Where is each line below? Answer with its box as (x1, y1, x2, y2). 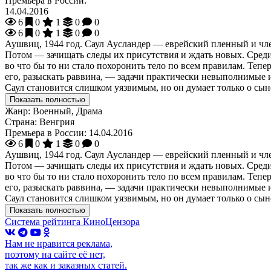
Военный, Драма (33, 106, 102, 117)
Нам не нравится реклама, (5, 238, 113, 249)
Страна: (5, 117, 37, 128)
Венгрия (39, 117, 74, 128)
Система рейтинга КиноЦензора (5, 217, 140, 227)
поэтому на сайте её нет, (5, 249, 105, 260)
